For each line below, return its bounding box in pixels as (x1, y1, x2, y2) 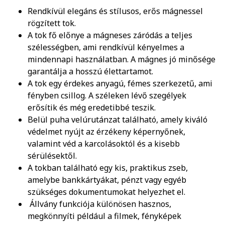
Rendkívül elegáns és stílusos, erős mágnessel (28, 6, 203, 17)
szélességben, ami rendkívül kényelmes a (28, 42, 184, 53)
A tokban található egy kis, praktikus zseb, (28, 162, 188, 174)
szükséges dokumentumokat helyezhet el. (28, 186, 185, 198)
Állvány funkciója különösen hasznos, (28, 198, 171, 210)
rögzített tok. (28, 18, 76, 29)
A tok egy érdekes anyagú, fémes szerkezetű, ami (28, 78, 212, 89)
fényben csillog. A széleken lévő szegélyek (28, 90, 186, 101)
